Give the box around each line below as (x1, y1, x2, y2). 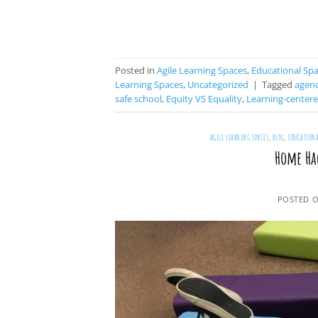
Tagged (262, 78, 295, 92)
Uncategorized (187, 78, 248, 92)
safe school (115, 92, 162, 106)
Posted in (115, 64, 157, 77)
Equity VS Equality (166, 92, 242, 106)
